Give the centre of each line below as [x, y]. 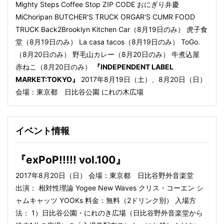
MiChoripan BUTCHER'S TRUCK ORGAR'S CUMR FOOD [105, 17]
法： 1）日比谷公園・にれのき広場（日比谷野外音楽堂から [109, 213]
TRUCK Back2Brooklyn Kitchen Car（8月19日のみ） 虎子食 [111, 29]
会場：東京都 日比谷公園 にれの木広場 [79, 92]
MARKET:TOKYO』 [47, 79]
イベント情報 [42, 131]
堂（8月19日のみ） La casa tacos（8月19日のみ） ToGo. [108, 42]
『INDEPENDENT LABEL [133, 67]
